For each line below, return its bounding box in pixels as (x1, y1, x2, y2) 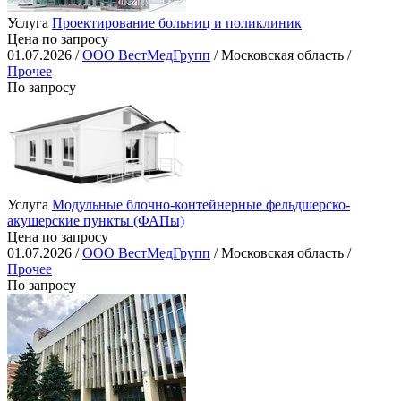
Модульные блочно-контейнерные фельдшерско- (52, 197, 350, 213)
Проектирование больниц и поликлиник (52, 15, 302, 31)
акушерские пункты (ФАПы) (7, 213, 184, 229)
